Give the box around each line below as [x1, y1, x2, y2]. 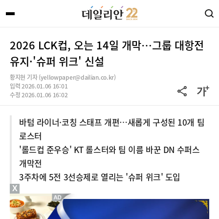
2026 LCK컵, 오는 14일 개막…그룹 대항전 [10, 37, 204, 53]
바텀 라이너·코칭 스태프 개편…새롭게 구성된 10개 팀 [19, 116, 205, 128]
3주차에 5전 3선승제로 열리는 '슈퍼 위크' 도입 [19, 171, 180, 183]
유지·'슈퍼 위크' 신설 [10, 53, 104, 69]
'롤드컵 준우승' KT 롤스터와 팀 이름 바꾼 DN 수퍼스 [19, 143, 200, 155]
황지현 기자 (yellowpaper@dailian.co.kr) [10, 73, 116, 82]
